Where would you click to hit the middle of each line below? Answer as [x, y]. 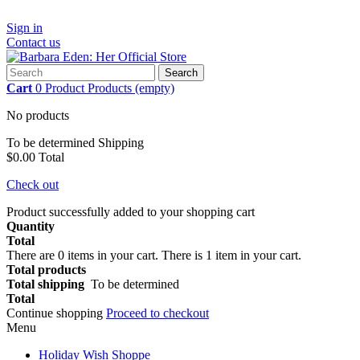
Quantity [31, 226]
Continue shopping [56, 313]
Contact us [33, 42]
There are [32, 255]
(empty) [155, 88]
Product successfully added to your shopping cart [131, 212]
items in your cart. [113, 255]
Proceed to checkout [157, 313]
